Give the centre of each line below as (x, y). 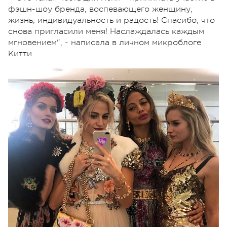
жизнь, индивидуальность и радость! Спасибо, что (111, 21)
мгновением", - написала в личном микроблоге (105, 43)
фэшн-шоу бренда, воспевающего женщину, (100, 9)
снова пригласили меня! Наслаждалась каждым (106, 32)
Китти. (22, 54)
